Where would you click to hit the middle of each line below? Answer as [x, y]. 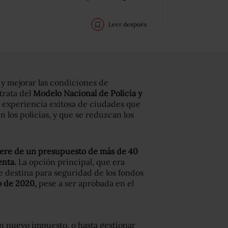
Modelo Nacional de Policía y [88, 93]
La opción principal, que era [72, 162]
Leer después [128, 24]
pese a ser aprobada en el [86, 183]
